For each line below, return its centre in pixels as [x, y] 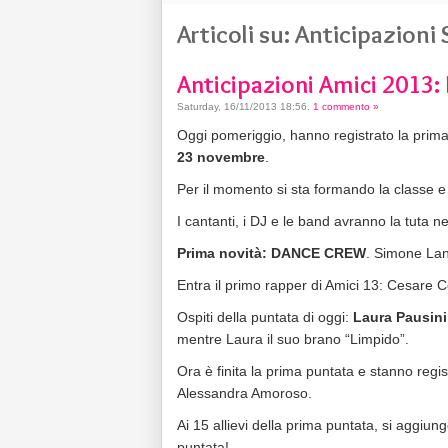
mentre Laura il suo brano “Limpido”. [293, 339]
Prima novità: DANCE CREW [271, 253]
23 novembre [221, 157]
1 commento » [346, 106]
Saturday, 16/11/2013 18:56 [242, 106]
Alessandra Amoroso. [244, 393]
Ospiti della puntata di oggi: [265, 317]
